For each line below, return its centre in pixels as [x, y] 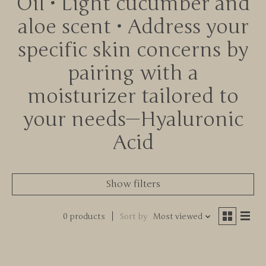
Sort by [133, 216]
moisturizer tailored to [133, 96]
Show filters [133, 184]
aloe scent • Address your [133, 27]
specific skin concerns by [133, 50]
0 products [84, 216]
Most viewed [178, 216]
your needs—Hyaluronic [133, 119]
